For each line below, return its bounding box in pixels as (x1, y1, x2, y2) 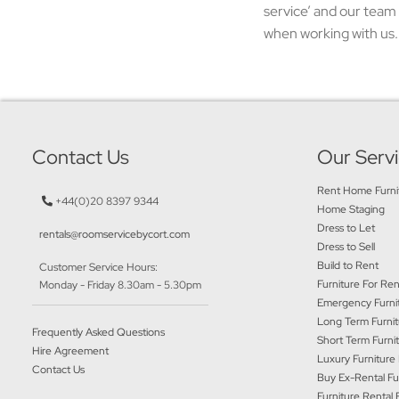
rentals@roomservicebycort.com (39, 227, 190, 241)
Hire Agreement (32, 344, 109, 358)
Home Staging (317, 202, 386, 216)
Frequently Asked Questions (32, 325, 165, 339)
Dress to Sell (317, 240, 376, 254)
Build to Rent (317, 258, 379, 273)
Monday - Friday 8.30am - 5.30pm (39, 278, 201, 292)
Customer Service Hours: (39, 260, 158, 274)
